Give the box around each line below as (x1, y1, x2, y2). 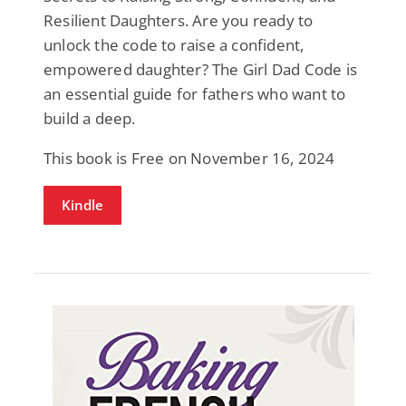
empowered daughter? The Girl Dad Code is (43, 58, 358, 80)
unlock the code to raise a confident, (43, 34, 304, 55)
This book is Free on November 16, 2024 (43, 147, 335, 169)
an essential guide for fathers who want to (43, 82, 346, 104)
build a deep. (43, 107, 136, 129)
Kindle (62, 195, 103, 214)
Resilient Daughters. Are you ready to (43, 9, 314, 31)
